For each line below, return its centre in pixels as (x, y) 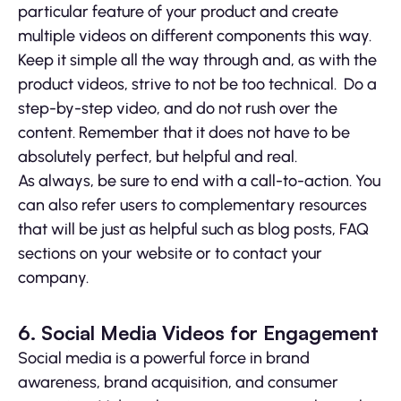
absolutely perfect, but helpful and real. (158, 156)
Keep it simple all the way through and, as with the (197, 60)
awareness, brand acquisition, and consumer (178, 382)
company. (53, 277)
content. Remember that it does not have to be (184, 132)
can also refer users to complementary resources (192, 205)
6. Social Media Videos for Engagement (198, 332)
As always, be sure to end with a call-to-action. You (199, 180)
